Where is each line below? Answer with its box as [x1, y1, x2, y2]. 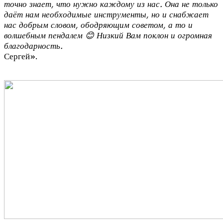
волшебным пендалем [4, 30, 85, 40]
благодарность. [4, 41, 63, 51]
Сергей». [4, 51, 37, 61]
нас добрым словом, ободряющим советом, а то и [4, 20, 193, 30]
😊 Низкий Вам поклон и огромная [85, 30, 212, 40]
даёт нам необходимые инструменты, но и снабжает [4, 9, 209, 19]
